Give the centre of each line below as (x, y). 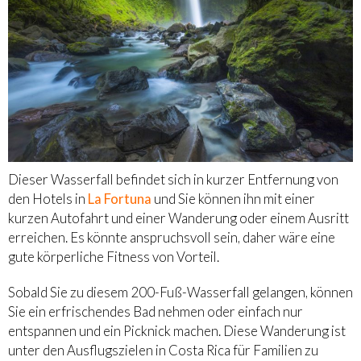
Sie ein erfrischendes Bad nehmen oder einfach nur (156, 312)
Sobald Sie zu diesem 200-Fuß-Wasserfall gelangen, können (180, 293)
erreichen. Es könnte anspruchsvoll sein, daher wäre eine (172, 238)
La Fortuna (120, 199)
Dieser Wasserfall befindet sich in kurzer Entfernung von (173, 180)
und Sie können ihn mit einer (233, 199)
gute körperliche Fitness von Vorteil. (114, 257)
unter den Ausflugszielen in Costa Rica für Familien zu (163, 351)
